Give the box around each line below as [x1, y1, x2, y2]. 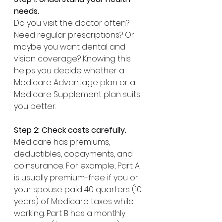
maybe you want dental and [14, 41, 127, 53]
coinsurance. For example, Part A [14, 160, 142, 171]
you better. [14, 100, 56, 112]
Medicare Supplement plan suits [14, 88, 142, 100]
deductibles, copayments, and [14, 148, 135, 160]
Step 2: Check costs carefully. [14, 124, 126, 136]
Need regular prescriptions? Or [14, 29, 136, 41]
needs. [14, 5, 39, 17]
